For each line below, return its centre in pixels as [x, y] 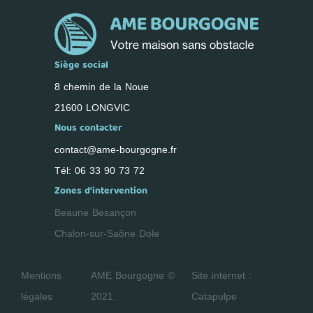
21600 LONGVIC [92, 108]
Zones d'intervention [101, 191]
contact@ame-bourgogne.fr [115, 150]
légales [37, 297]
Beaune [71, 213]
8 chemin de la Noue [101, 87]
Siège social [81, 66]
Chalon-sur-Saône [95, 234]
